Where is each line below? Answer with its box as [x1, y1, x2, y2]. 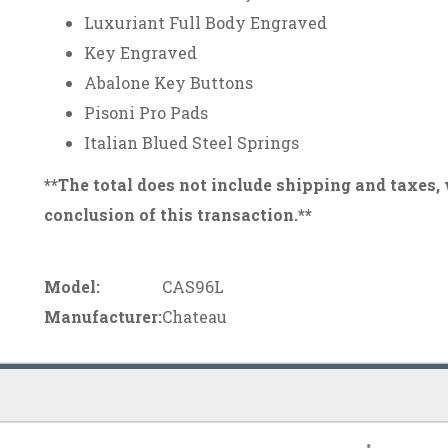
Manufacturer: [44, 305, 162, 327]
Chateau [162, 305, 227, 327]
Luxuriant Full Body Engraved [84, 11, 327, 33]
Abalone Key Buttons [84, 71, 253, 93]
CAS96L [162, 275, 224, 297]
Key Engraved [84, 41, 197, 63]
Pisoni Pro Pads [84, 101, 208, 123]
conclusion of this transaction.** [44, 203, 312, 225]
